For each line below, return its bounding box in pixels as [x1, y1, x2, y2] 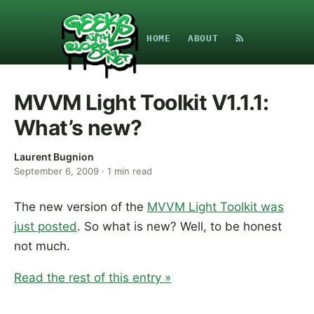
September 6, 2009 [14, 165, 99, 177]
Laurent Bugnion [14, 151, 94, 163]
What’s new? [14, 115, 142, 140]
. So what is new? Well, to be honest [77, 219, 282, 233]
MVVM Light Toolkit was [147, 200, 284, 214]
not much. [14, 239, 70, 253]
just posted [14, 219, 77, 233]
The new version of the [14, 200, 147, 214]
